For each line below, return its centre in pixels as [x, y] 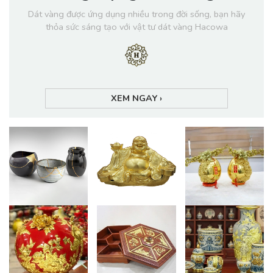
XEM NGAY [135, 98]
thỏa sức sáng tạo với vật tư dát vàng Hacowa [136, 27]
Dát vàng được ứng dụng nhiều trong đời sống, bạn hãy [136, 14]
